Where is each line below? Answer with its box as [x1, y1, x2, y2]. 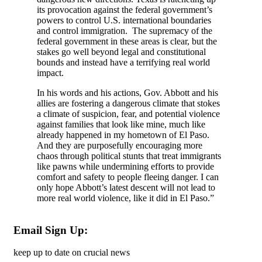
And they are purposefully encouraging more [37, 140, 202, 151]
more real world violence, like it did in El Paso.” [37, 193, 214, 204]
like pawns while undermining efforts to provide [37, 161, 214, 172]
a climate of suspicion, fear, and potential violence [37, 109, 220, 119]
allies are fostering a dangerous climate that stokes [37, 98, 220, 109]
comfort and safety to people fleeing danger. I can [37, 172, 219, 182]
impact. [37, 68, 66, 78]
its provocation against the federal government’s [37, 5, 212, 15]
